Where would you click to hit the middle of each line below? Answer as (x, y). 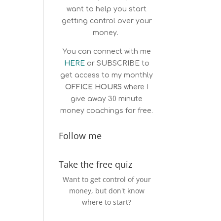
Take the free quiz (96, 165)
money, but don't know (107, 191)
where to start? (107, 202)
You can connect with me (107, 52)
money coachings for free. (107, 111)
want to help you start (107, 9)
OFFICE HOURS (93, 87)
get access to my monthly (107, 75)
